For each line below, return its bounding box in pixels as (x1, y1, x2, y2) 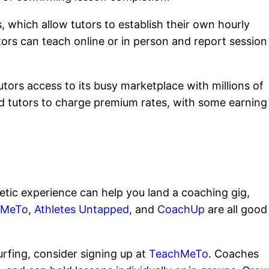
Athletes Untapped (34, 203, 130, 216)
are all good (205, 203, 268, 216)
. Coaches (208, 247, 259, 260)
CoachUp (157, 203, 205, 216)
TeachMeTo (149, 247, 209, 260)
